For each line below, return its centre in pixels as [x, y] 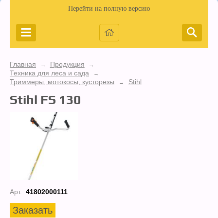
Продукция [67, 64]
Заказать [33, 210]
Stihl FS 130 [45, 100]
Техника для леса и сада [49, 73]
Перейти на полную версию [109, 9]
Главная [23, 64]
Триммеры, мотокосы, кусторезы [62, 82]
